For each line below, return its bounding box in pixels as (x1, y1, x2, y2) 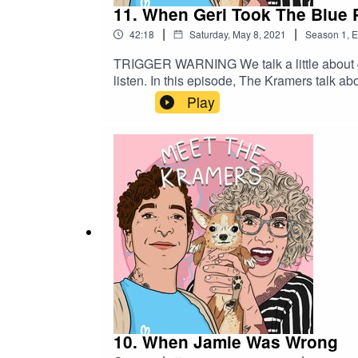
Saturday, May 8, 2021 (189, 26, 286, 41)
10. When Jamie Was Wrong (113, 329, 338, 353)
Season (305, 26, 339, 41)
